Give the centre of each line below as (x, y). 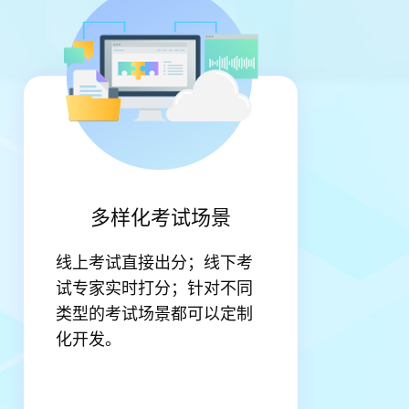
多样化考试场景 (161, 216)
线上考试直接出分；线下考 (154, 261)
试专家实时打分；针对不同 (154, 287)
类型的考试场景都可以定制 (154, 312)
